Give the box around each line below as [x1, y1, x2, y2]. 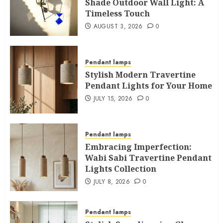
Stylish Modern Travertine [85, 69, 196, 81]
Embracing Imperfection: [85, 141, 192, 153]
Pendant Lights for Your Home [85, 80, 212, 92]
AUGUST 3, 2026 [93, 22, 143, 31]
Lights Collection [85, 163, 156, 175]
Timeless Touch [85, 8, 150, 19]
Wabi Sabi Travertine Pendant [85, 152, 212, 164]
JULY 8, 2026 [93, 177, 130, 187]
